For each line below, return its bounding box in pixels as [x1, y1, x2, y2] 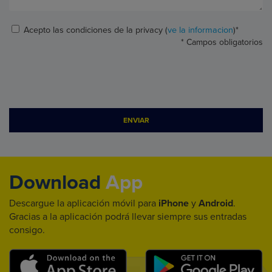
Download [9, 170, 101, 194]
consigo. [9, 223, 45, 236]
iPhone [158, 197, 189, 209]
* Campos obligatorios [181, 36, 263, 47]
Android [199, 197, 233, 209]
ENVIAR [123, 115, 149, 124]
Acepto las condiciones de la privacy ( [24, 24, 168, 35]
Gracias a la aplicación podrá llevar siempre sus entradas [9, 210, 246, 223]
